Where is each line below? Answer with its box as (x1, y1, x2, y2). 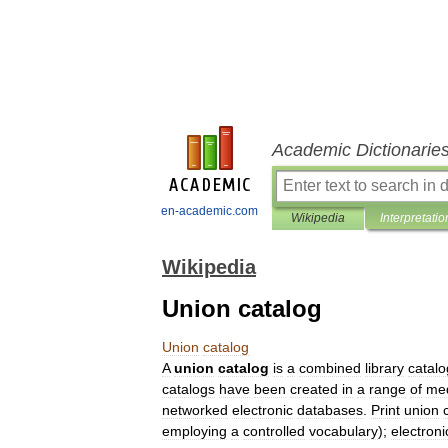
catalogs (162, 381, 215, 397)
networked (162, 402, 228, 418)
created (290, 381, 338, 397)
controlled (243, 423, 305, 439)
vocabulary (309, 423, 378, 439)
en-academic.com (161, 204, 258, 218)
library (365, 360, 404, 376)
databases (297, 402, 363, 418)
